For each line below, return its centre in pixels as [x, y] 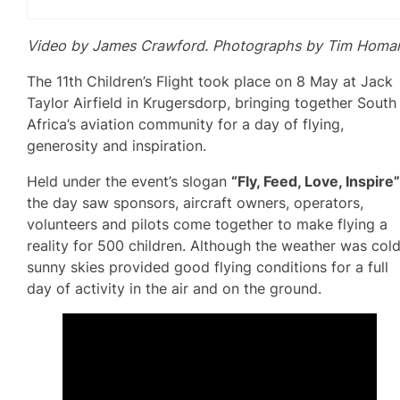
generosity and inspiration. [117, 145]
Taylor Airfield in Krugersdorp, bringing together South [212, 102]
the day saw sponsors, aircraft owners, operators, [196, 203]
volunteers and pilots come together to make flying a [208, 225]
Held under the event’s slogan [129, 182]
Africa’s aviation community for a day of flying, [186, 124]
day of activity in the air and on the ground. [175, 289]
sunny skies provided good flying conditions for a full [208, 267]
